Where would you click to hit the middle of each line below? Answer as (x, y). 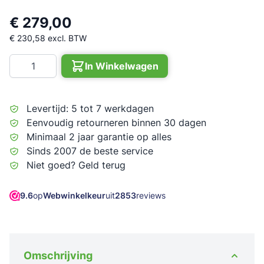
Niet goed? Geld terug (76, 165)
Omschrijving (58, 255)
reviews (151, 195)
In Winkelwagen (122, 66)
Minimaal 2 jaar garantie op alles (99, 137)
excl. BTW (67, 38)
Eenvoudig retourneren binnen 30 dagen (116, 123)
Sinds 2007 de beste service (90, 151)
